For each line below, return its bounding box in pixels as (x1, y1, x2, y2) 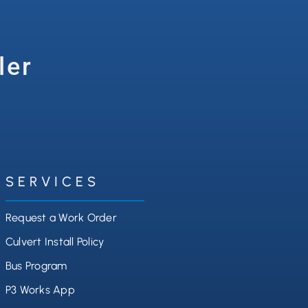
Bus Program (5, 259, 67, 273)
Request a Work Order (5, 211, 117, 225)
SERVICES (5, 173, 100, 190)
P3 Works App (5, 283, 75, 297)
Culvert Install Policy (5, 235, 104, 249)
